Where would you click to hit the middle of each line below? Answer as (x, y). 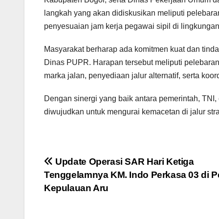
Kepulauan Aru (77, 188)
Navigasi (75, 165)
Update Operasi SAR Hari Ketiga (123, 162)
